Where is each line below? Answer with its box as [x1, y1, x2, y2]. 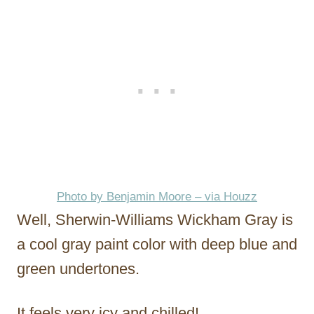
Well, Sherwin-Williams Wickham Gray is [17, 210, 293, 228]
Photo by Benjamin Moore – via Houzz [57, 189, 257, 203]
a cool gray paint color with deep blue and [17, 235, 297, 253]
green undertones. [17, 259, 139, 278]
